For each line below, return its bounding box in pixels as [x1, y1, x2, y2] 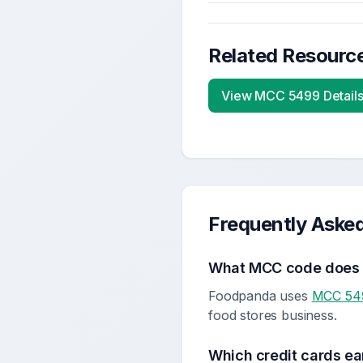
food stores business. [208, 307, 337, 323]
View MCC [221, 88, 288, 104]
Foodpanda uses [208, 288, 312, 304]
